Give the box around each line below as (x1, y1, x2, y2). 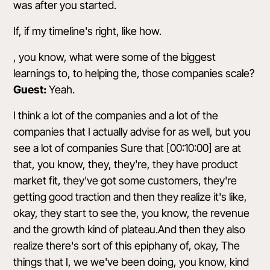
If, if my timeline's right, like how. (13, 25, 162, 37)
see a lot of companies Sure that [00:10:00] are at (13, 142, 242, 154)
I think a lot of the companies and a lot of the (13, 109, 219, 122)
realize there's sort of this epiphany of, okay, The (13, 239, 240, 252)
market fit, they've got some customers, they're (13, 174, 237, 187)
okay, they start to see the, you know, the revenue (13, 207, 250, 219)
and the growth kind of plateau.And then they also (13, 223, 246, 236)
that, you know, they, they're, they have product (13, 158, 239, 171)
